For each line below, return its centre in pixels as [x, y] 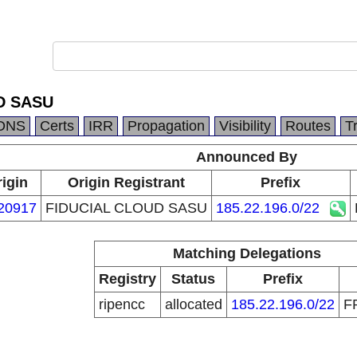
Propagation [166, 126]
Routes [308, 126]
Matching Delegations [247, 253]
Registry [127, 279]
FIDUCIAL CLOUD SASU [126, 208]
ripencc [122, 304]
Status [193, 279]
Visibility [245, 126]
